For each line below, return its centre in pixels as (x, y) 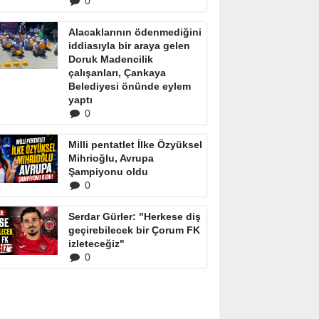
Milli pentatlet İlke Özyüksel (135, 145)
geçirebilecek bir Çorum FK (134, 230)
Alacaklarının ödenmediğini (135, 32)
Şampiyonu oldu (108, 172)
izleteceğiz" (96, 244)
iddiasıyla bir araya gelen (129, 46)
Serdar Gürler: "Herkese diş (135, 216)
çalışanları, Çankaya (117, 73)
